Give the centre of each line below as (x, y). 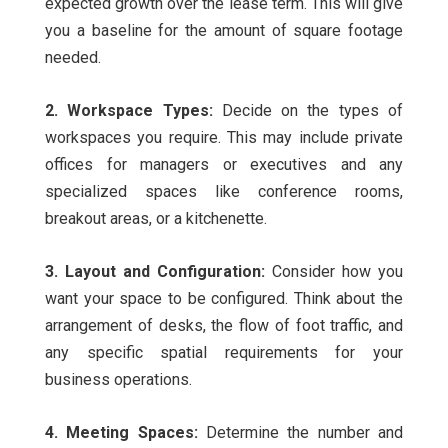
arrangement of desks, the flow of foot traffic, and (224, 326)
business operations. (120, 380)
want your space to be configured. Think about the (224, 299)
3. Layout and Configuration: (155, 272)
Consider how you (334, 272)
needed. (73, 58)
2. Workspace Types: (133, 111)
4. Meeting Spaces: (121, 433)
